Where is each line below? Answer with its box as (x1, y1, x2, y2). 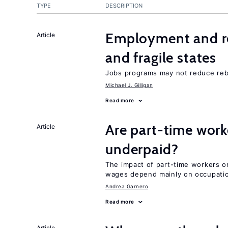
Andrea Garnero (105, 183, 148, 189)
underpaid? (105, 140, 179, 158)
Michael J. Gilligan (105, 82, 153, 88)
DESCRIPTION (105, 2, 142, 9)
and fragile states (105, 49, 217, 66)
